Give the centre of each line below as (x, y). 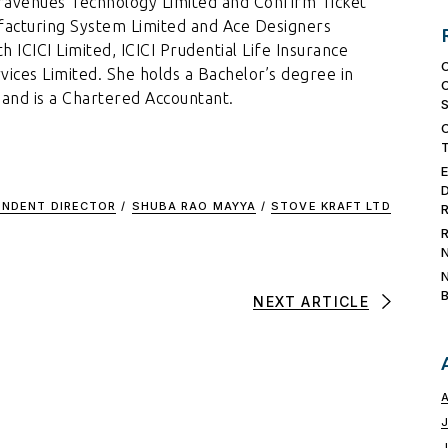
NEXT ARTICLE (311, 302)
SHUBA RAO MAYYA (194, 206)
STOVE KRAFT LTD (331, 206)
